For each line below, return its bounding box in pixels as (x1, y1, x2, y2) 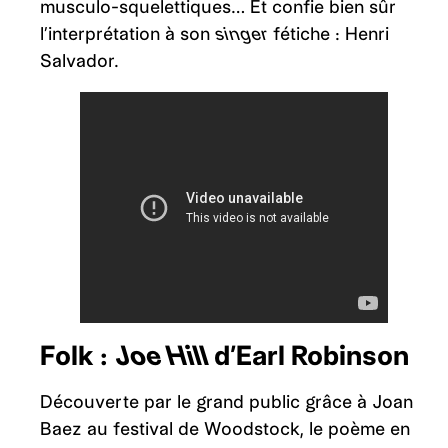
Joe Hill (114, 338, 214, 372)
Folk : (40, 338, 114, 372)
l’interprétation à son (40, 22, 215, 44)
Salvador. (40, 49, 119, 71)
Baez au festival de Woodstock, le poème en (40, 417, 410, 439)
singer (215, 22, 268, 44)
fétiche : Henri (268, 22, 389, 44)
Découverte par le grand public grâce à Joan (40, 390, 413, 412)
